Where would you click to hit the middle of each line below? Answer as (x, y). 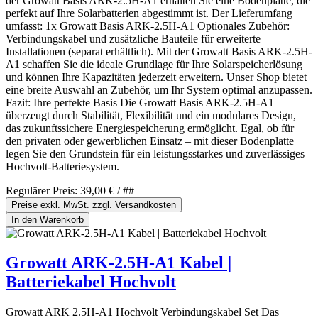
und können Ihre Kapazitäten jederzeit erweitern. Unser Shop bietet (156, 77)
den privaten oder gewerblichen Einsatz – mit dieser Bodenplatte (150, 141)
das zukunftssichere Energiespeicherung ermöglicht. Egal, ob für (150, 128)
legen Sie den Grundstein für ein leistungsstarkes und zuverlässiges (155, 153)
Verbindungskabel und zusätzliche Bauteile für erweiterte (133, 38)
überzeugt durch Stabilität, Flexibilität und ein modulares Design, (151, 115)
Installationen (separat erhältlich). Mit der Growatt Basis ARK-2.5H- (159, 51)
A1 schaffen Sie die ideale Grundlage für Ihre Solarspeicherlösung (154, 64)
